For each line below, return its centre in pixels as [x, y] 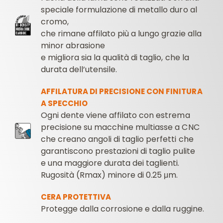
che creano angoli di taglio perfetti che [117, 139]
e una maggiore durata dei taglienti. [110, 163]
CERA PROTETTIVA [76, 197]
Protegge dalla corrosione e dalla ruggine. [122, 209]
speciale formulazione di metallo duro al [119, 10]
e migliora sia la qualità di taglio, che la [115, 58]
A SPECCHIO [64, 104]
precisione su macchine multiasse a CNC [120, 127]
